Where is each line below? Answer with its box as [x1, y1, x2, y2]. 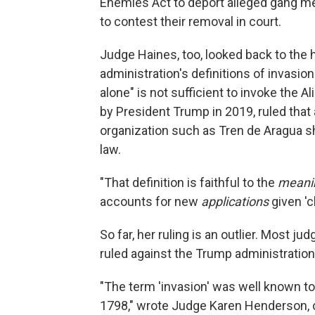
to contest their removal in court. [100, 13, 281, 29]
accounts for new [100, 193, 201, 209]
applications [201, 193, 271, 209]
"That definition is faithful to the [100, 174, 278, 190]
